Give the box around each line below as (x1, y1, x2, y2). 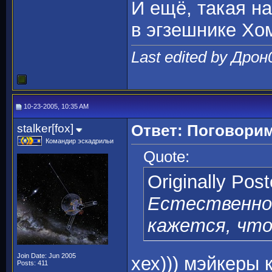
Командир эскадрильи (46, 137, 114, 144)
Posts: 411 (17, 259, 48, 267)
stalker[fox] (17, 122, 73, 135)
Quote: (143, 148, 189, 166)
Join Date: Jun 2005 (17, 252, 76, 259)
